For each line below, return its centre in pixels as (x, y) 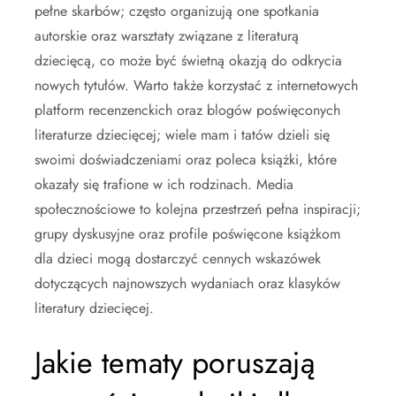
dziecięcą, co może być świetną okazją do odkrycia (188, 60)
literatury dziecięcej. (94, 308)
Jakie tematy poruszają (175, 362)
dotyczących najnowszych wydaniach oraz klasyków (187, 283)
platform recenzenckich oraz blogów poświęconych (187, 110)
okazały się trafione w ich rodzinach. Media (164, 184)
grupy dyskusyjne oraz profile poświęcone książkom (187, 233)
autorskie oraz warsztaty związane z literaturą (167, 35)
